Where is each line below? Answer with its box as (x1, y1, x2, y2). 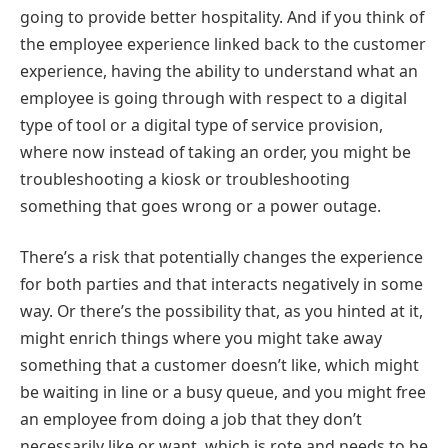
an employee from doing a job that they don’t (20, 408, 362, 431)
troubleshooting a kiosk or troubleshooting (20, 167, 350, 190)
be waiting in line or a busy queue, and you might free (20, 381, 426, 404)
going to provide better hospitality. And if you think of (20, 5, 424, 28)
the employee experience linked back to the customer (20, 32, 426, 55)
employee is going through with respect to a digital (20, 86, 407, 109)
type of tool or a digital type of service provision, (20, 113, 383, 136)
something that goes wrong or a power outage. (20, 194, 381, 217)
